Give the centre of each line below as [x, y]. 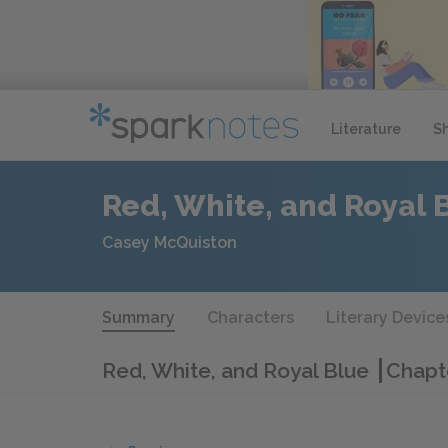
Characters [250, 317]
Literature [366, 128]
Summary [138, 317]
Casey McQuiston [169, 242]
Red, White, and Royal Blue [240, 370]
